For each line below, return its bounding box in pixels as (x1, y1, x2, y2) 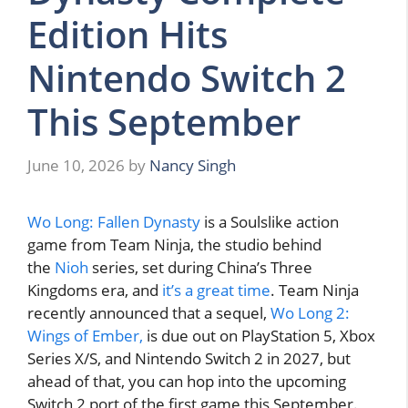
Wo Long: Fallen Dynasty (27, 210, 200, 232)
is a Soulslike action (200, 210, 339, 232)
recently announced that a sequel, (27, 301, 270, 323)
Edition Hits (27, 9, 228, 60)
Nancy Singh (149, 154, 236, 176)
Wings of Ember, (27, 324, 143, 346)
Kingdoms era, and (27, 279, 162, 301)
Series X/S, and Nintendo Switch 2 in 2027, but (27, 347, 351, 369)
